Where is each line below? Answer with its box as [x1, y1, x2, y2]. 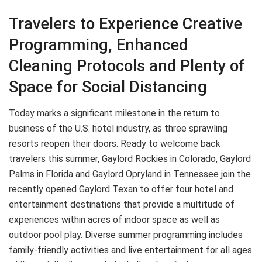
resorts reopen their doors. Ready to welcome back [9, 138, 220, 150]
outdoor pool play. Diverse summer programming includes [9, 229, 243, 241]
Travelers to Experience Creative [9, 15, 242, 34]
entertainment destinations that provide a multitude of [9, 199, 235, 211]
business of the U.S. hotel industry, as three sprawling [9, 123, 227, 135]
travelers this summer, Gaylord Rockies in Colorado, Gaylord [9, 153, 251, 165]
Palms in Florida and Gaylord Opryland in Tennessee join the [9, 168, 251, 180]
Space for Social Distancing [9, 78, 207, 97]
